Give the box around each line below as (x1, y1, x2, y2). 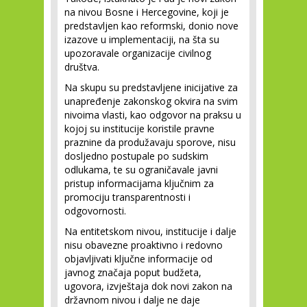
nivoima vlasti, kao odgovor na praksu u (64, 108, 241, 121)
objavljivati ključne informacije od (64, 252, 212, 265)
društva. (64, 60, 105, 73)
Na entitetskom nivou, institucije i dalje (64, 225, 236, 238)
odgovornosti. (64, 204, 126, 217)
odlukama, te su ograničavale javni (64, 163, 218, 176)
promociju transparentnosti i (64, 191, 191, 204)
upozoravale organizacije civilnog (64, 47, 211, 60)
